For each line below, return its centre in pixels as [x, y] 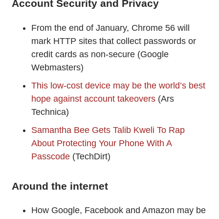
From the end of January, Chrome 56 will [110, 28]
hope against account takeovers [93, 99]
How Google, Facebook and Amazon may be [119, 210]
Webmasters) [57, 67]
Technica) [50, 112]
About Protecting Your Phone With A [101, 143]
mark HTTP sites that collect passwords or [114, 41]
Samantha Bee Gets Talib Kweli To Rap [108, 130]
